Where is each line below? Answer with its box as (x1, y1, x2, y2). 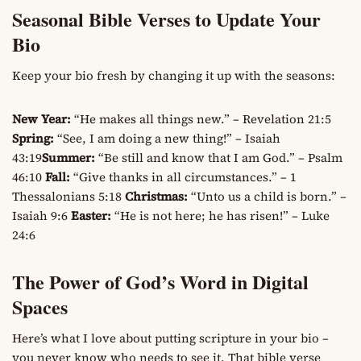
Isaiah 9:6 (12, 206, 71, 224)
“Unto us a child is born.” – (188, 187, 346, 205)
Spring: (12, 129, 54, 147)
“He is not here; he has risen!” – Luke (111, 206, 330, 224)
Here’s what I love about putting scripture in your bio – (12, 329, 329, 346)
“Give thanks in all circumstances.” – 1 (70, 168, 297, 185)
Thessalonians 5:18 (12, 187, 125, 205)
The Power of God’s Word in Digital (12, 267, 309, 296)
